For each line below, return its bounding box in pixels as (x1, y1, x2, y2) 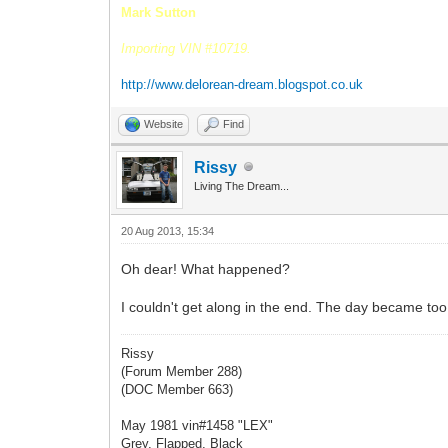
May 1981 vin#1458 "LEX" (121, 417, 274, 433)
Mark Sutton (121, 4, 197, 20)
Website (144, 117, 184, 130)
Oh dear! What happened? (121, 260, 291, 277)
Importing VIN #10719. (121, 40, 252, 56)
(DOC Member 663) (121, 381, 234, 397)
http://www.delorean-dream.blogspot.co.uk (121, 76, 364, 92)
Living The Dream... (194, 179, 290, 192)
